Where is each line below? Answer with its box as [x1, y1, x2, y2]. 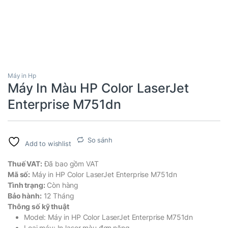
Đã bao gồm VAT [42, 159, 99, 168]
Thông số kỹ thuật [8, 202, 69, 211]
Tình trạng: [8, 180, 45, 189]
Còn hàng [45, 180, 79, 189]
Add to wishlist [24, 139, 71, 148]
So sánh [87, 135, 112, 144]
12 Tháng [41, 191, 74, 200]
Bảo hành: [8, 191, 42, 200]
